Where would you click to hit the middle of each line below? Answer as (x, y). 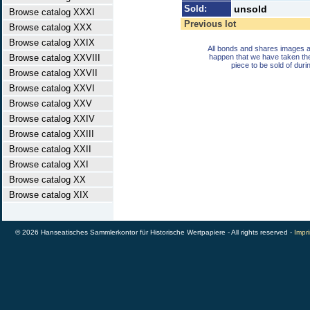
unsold (250, 9)
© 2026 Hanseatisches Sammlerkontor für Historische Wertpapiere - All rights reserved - (155, 232)
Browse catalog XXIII (49, 134)
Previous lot (210, 24)
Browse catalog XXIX (49, 43)
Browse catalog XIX (46, 195)
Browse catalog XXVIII (52, 58)
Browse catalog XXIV (49, 119)
